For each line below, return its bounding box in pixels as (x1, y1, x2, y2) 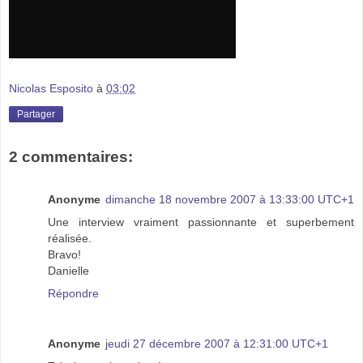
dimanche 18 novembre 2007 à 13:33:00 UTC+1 (105, 192, 354, 206)
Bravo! (48, 247, 81, 261)
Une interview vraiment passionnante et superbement (48, 215, 354, 228)
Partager (17, 109, 55, 121)
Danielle (48, 263, 89, 277)
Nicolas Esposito (9, 82, 93, 96)
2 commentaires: (9, 148, 133, 166)
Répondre (48, 286, 99, 300)
